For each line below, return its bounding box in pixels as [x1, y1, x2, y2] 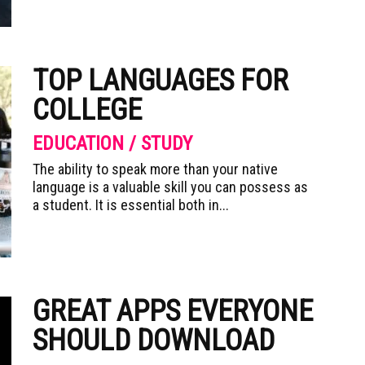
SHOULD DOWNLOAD [33, 323, 275, 358]
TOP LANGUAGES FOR [33, 64, 288, 98]
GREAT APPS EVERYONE [33, 294, 313, 328]
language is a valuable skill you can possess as [33, 178, 308, 196]
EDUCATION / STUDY [33, 132, 192, 155]
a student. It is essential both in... [33, 196, 229, 213]
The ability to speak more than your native [33, 161, 278, 178]
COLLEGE [33, 93, 142, 127]
